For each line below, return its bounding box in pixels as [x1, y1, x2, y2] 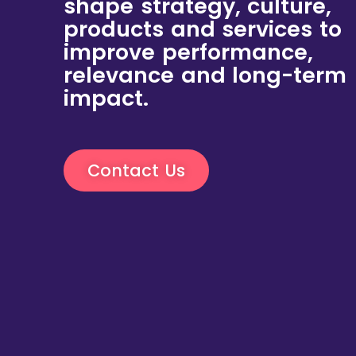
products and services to [64, 14, 342, 44]
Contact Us [87, 159, 186, 183]
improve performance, [64, 37, 313, 68]
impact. [64, 83, 149, 114]
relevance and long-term [64, 60, 347, 91]
